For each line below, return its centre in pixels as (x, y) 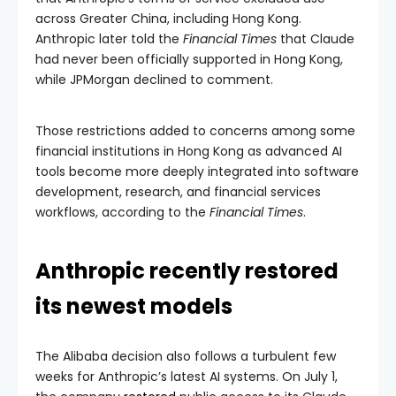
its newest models (134, 306)
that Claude (316, 38)
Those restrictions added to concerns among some (195, 130)
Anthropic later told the (109, 38)
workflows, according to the (122, 212)
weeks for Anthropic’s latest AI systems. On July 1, (187, 376)
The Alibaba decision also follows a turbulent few (186, 356)
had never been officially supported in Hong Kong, (189, 59)
